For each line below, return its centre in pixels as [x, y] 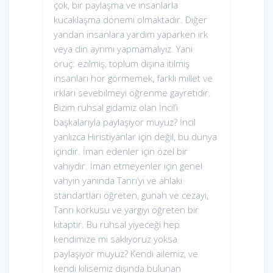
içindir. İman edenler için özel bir [121, 151]
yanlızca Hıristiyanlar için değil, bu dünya [135, 137]
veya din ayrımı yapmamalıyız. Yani [123, 49]
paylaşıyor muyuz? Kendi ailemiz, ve [126, 254]
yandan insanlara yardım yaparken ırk [131, 34]
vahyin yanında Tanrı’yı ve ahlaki [118, 181]
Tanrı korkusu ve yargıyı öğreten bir [126, 210]
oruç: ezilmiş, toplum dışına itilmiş [122, 64]
